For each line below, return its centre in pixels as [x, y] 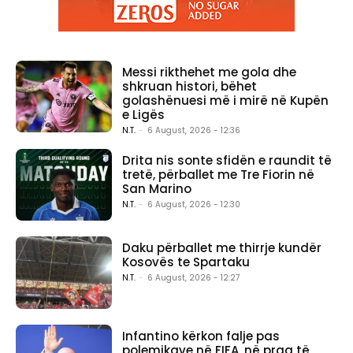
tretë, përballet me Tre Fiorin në [219, 174]
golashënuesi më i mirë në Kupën [226, 100]
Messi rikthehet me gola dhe [210, 72]
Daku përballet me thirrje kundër [222, 248]
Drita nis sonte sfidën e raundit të [227, 160]
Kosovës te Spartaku [186, 262]
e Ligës [144, 114]
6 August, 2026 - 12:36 [194, 130]
